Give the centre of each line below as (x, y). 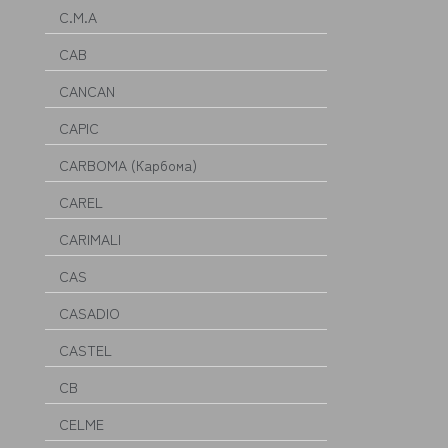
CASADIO (89, 313)
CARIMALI (90, 239)
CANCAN (87, 91)
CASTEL (85, 350)
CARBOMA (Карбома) (128, 165)
